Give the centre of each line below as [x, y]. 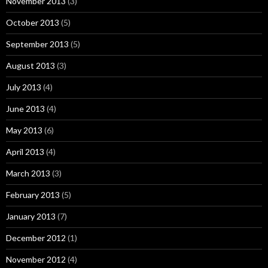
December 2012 [36, 238]
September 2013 [37, 44]
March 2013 [28, 173]
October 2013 [33, 22]
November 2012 [36, 259]
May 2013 [24, 130]
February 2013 [33, 195]
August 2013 [31, 66]
